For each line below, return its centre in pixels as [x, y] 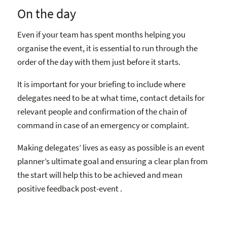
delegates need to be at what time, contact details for [111, 98]
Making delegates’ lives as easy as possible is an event [111, 147]
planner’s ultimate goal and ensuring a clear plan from [112, 161]
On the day [47, 13]
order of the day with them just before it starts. [99, 62]
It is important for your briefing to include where [101, 84]
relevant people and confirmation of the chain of [102, 111]
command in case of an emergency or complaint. [103, 125]
